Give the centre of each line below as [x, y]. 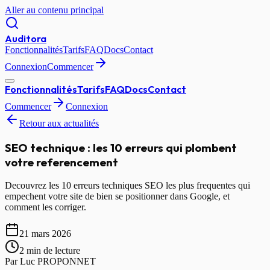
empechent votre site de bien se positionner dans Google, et [117, 196]
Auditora [26, 39]
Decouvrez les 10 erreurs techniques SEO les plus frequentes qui [127, 186]
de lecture [61, 251]
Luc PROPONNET [58, 262]
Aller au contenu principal [54, 10]
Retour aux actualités [59, 123]
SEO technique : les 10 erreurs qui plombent [121, 147]
